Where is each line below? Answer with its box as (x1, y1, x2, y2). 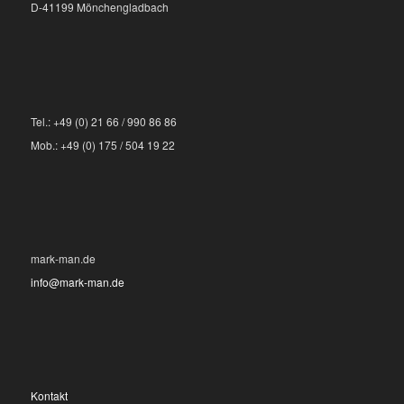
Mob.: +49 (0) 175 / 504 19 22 (30, 136, 175, 152)
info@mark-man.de (30, 273, 124, 289)
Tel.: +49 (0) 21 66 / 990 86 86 (30, 113, 177, 129)
